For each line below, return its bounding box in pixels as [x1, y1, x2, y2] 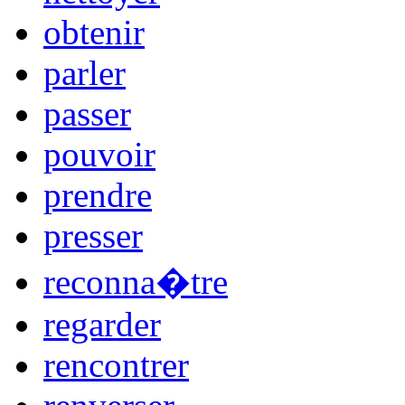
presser [43, 215, 143, 255]
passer [43, 93, 131, 133]
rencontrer [43, 344, 189, 384]
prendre [43, 174, 152, 214]
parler [43, 52, 126, 92]
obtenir [43, 12, 145, 52]
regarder [43, 304, 161, 344]
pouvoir [43, 134, 155, 174]
